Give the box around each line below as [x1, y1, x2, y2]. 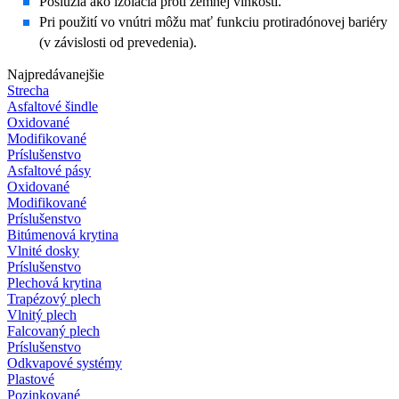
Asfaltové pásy [7, 162, 91, 178]
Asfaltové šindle [7, 98, 98, 114]
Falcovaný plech [7, 322, 100, 338]
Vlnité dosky [7, 242, 79, 258]
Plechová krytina [7, 274, 102, 290]
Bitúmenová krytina [7, 226, 118, 242]
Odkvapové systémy [7, 354, 122, 370]
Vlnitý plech [7, 306, 77, 322]
